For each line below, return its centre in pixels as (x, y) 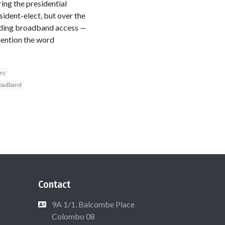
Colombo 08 (73, 216)
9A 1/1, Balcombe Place (93, 204)
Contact (54, 184)
